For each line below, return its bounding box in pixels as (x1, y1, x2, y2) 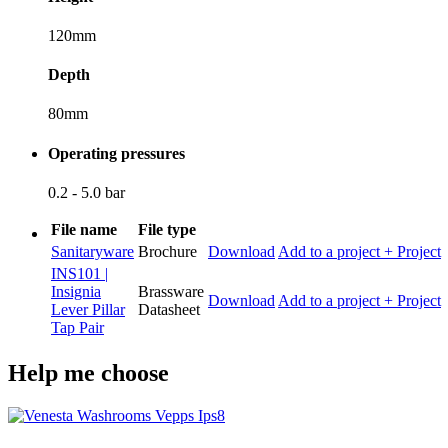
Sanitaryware (51, 242, 134, 260)
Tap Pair (51, 318, 104, 336)
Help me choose (8, 359, 169, 386)
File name (51, 220, 117, 238)
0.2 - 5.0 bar (48, 183, 125, 201)
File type (138, 220, 196, 238)
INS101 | (51, 264, 108, 282)
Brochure (138, 242, 197, 260)
